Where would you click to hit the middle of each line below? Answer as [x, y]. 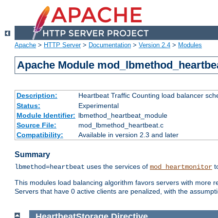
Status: [28, 106]
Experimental [98, 106]
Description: [37, 96]
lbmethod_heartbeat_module [123, 116]
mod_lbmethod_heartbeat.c [121, 125]
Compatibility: [40, 135]
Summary [32, 155]
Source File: [36, 125]
